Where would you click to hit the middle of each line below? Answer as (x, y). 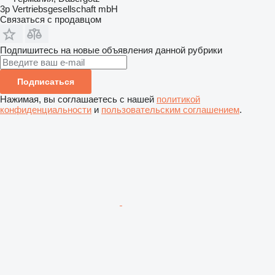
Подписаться (46, 81)
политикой (178, 99)
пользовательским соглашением (170, 109)
